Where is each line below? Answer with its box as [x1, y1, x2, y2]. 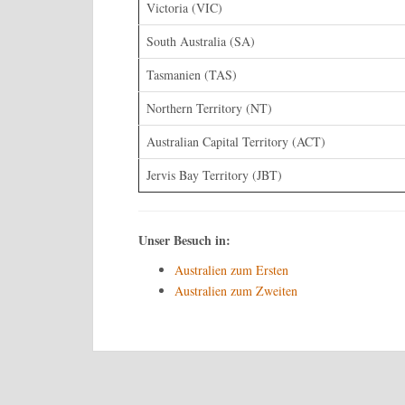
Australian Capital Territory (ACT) [146, 132, 325, 150]
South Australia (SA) [146, 32, 255, 50]
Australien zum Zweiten [174, 281, 297, 299]
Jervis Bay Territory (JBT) [146, 165, 282, 184]
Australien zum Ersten [174, 260, 288, 278]
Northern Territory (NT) [146, 99, 272, 117]
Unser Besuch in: [138, 230, 231, 250]
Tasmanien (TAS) [146, 65, 237, 83]
